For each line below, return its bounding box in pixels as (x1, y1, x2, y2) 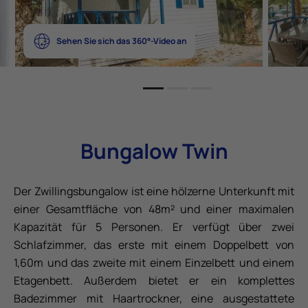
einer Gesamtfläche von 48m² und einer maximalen (14, 201, 294, 217)
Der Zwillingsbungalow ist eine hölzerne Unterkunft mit (14, 183, 294, 199)
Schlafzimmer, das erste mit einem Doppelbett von (14, 236, 294, 252)
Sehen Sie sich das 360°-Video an (56, 34, 187, 47)
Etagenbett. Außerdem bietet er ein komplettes (14, 272, 294, 288)
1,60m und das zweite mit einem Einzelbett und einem (14, 254, 294, 270)
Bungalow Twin (80, 136, 228, 165)
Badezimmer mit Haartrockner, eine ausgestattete (14, 290, 294, 306)
